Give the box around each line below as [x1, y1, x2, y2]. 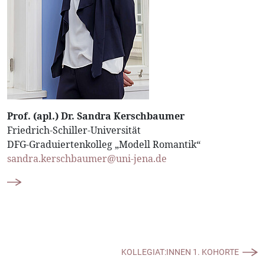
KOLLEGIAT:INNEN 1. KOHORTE [121, 247, 239, 257]
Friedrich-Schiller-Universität [7, 124, 141, 137]
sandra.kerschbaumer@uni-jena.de [7, 152, 167, 165]
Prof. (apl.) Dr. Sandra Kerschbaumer [7, 109, 185, 122]
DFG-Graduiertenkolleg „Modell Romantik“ [7, 138, 201, 151]
